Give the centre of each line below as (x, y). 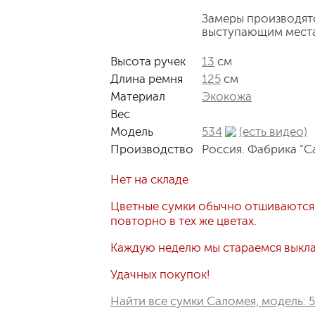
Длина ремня (147, 79)
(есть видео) (273, 132)
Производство (152, 149)
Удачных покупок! (160, 275)
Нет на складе (149, 180)
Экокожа (227, 97)
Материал (138, 97)
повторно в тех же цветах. (184, 221)
